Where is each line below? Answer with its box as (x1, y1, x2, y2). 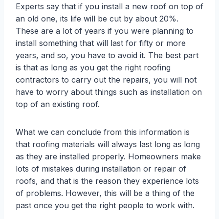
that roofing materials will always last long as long (16, 139, 200, 149)
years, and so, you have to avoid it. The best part (16, 50, 198, 60)
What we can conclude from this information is (16, 127, 190, 137)
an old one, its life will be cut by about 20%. (16, 13, 178, 23)
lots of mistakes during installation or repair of (16, 163, 186, 174)
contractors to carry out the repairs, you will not (16, 74, 197, 85)
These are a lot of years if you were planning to (16, 25, 194, 36)
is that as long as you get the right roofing (16, 62, 171, 72)
